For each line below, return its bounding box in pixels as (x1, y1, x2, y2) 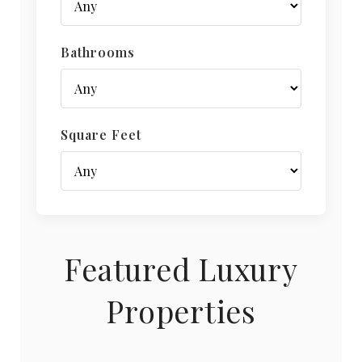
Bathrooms (61, 44, 135, 61)
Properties (106, 290, 256, 331)
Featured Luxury (64, 248, 298, 289)
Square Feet (61, 126, 141, 144)
